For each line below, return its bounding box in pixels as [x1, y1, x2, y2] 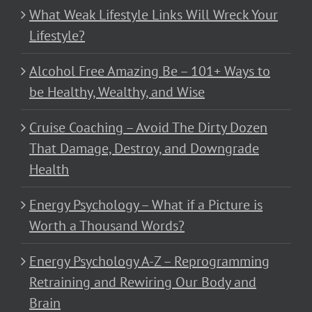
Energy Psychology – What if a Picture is [29, 195, 263, 214]
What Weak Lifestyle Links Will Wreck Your [29, 5, 278, 24]
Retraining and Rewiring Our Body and [29, 272, 256, 291]
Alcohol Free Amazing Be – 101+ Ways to [29, 61, 270, 80]
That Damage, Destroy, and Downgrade [29, 139, 259, 157]
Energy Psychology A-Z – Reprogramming [29, 251, 270, 270]
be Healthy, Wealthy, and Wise [29, 82, 205, 101]
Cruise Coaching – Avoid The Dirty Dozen [29, 118, 267, 136]
